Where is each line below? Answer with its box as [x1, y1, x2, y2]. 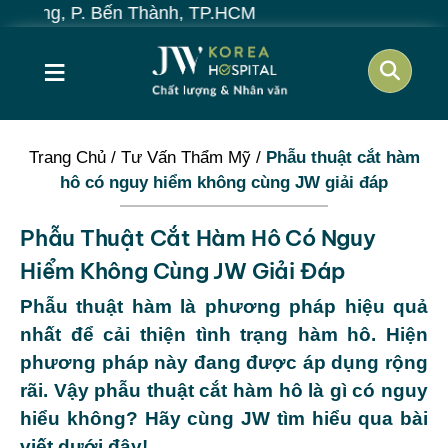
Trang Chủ [28, 147, 106, 167]
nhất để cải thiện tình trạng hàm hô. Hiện [20, 323, 428, 345]
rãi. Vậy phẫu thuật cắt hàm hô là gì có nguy [20, 379, 428, 401]
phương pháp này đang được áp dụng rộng [20, 351, 428, 373]
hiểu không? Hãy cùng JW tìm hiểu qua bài [20, 407, 428, 429]
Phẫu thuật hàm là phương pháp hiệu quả [20, 295, 428, 317]
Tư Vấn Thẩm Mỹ [120, 147, 251, 167]
